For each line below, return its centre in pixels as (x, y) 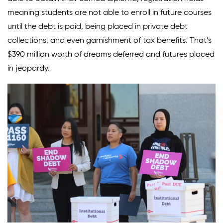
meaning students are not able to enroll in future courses (110, 13)
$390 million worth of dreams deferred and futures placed (111, 55)
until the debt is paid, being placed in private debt (98, 27)
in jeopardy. (29, 68)
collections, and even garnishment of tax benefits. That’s (110, 41)
